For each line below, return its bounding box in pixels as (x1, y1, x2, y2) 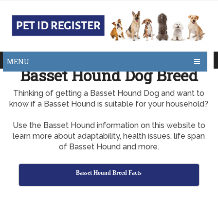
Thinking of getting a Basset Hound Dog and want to (13, 89, 205, 98)
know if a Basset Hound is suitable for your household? (9, 99, 209, 109)
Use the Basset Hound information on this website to (12, 121, 205, 130)
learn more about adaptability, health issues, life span (13, 131, 205, 141)
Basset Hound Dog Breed (19, 65, 198, 86)
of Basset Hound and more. (58, 142, 159, 151)
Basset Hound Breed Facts (76, 169, 142, 176)
